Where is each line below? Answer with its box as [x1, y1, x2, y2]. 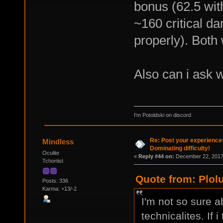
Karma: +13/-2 [42, 186, 77, 192]
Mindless [42, 137, 74, 146]
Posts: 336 [42, 178, 68, 184]
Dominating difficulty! [149, 145, 210, 152]
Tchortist [42, 158, 63, 164]
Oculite [42, 150, 59, 156]
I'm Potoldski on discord [133, 112, 191, 118]
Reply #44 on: [138, 153, 174, 160]
